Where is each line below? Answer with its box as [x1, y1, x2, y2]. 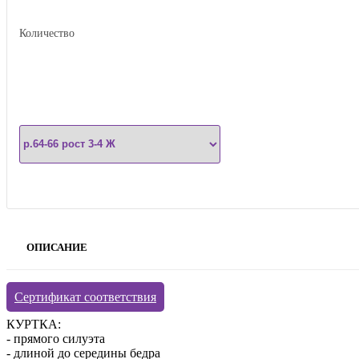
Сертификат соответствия [14, 289, 156, 304]
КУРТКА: [6, 317, 61, 331]
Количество [19, 26, 75, 39]
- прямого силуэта [6, 331, 105, 345]
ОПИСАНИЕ [26, 240, 87, 253]
